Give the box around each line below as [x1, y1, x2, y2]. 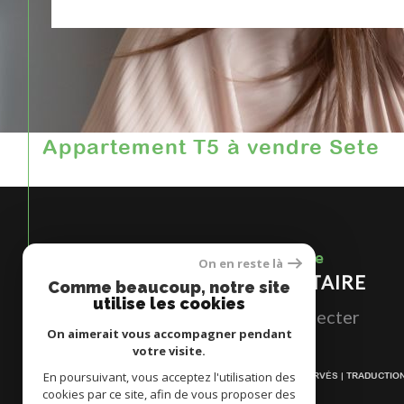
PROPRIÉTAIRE [223, 271, 367, 294]
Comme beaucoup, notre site [48, 278, 290, 297]
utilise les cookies [93, 294, 245, 313]
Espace [275, 249, 325, 268]
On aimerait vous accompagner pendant [46, 326, 292, 342]
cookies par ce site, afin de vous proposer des [42, 386, 296, 402]
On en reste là [197, 255, 283, 271]
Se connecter [253, 305, 360, 327]
